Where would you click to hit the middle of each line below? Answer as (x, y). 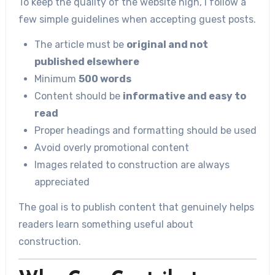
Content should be (78, 96)
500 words (105, 79)
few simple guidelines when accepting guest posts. (137, 19)
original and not (167, 44)
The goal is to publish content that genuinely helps (136, 207)
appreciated (62, 182)
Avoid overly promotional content (111, 147)
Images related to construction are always (132, 165)
